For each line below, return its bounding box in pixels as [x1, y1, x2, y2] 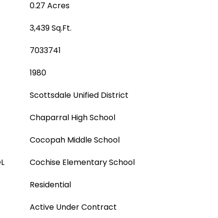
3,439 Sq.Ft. [30, 22, 72, 34]
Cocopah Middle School [30, 134, 120, 145]
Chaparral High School [30, 112, 115, 123]
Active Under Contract [30, 201, 117, 213]
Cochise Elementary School [30, 157, 135, 168]
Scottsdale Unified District [30, 90, 128, 101]
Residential [30, 179, 71, 190]
